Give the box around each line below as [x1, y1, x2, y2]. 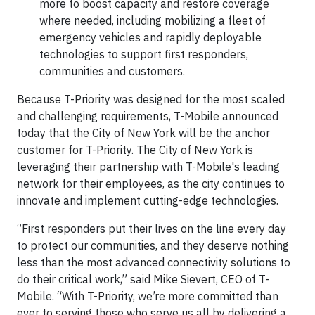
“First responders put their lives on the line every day [17, 221, 286, 236]
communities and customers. [39, 64, 185, 78]
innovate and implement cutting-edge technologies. [17, 193, 278, 207]
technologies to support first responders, [39, 47, 248, 61]
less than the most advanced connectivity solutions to [17, 255, 290, 269]
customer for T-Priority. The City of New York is [17, 143, 253, 157]
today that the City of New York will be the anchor [17, 126, 270, 140]
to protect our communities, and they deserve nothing [17, 238, 289, 252]
